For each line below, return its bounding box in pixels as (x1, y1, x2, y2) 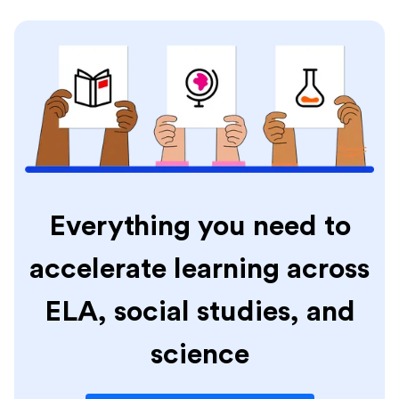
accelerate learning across (29, 254, 370, 283)
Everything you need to (48, 211, 351, 240)
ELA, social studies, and (44, 297, 355, 326)
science (150, 339, 249, 369)
